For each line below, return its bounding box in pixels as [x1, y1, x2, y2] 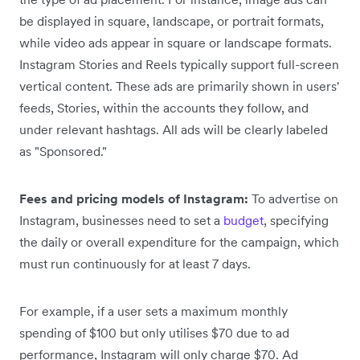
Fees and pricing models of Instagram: [19, 190, 248, 207]
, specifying [264, 212, 329, 229]
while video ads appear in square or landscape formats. [19, 35, 332, 51]
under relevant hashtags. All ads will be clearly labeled [19, 121, 328, 138]
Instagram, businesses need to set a [19, 212, 223, 229]
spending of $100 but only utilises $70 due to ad [19, 325, 289, 342]
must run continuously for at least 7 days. [19, 256, 251, 272]
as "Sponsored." [19, 143, 107, 160]
